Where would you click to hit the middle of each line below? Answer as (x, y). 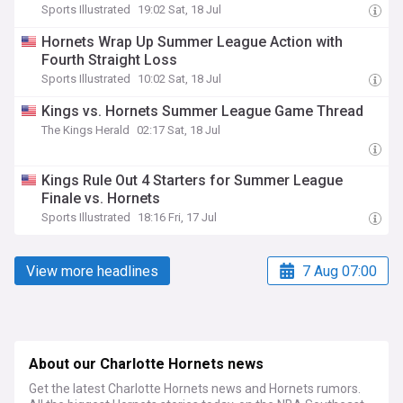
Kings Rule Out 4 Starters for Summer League (193, 180)
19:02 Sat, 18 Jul (180, 9)
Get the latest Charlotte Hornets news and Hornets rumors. (195, 389)
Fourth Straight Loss (110, 60)
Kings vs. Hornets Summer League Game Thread (203, 111)
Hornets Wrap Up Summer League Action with (193, 42)
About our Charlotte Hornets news (146, 364)
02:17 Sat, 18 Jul (179, 130)
